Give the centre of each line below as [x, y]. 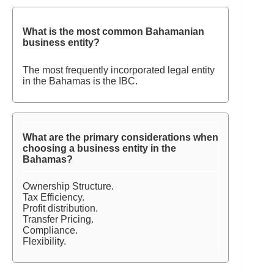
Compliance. [50, 230]
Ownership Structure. [68, 186]
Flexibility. [45, 241]
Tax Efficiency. [54, 197]
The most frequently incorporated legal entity [119, 70]
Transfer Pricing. [58, 219]
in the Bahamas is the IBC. [80, 81]
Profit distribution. [61, 208]
